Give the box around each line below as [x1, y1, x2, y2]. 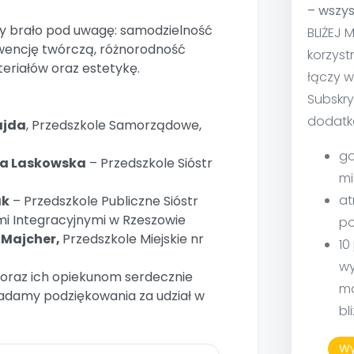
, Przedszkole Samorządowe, [26, 116, 201, 134]
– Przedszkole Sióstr [86, 154, 213, 172]
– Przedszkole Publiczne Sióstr [9, 192, 198, 210]
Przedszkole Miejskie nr [62, 230, 204, 248]
